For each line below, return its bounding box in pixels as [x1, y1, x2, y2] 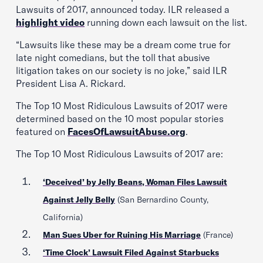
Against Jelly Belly [43, 194, 115, 205]
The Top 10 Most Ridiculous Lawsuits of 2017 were [16, 100, 228, 112]
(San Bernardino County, [115, 194, 208, 205]
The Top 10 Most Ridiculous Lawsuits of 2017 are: [16, 148, 223, 160]
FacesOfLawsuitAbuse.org [68, 126, 186, 137]
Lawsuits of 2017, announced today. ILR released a [16, 4, 230, 15]
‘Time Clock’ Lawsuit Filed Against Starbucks [43, 247, 219, 258]
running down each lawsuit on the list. [85, 16, 247, 28]
